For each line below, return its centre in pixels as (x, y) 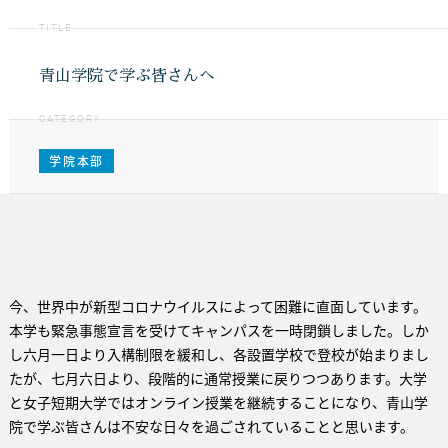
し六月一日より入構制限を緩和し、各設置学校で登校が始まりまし (218, 354)
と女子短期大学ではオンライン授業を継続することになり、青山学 (218, 402)
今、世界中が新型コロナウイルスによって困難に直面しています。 (217, 306)
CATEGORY (69, 118)
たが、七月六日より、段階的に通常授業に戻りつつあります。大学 (217, 378)
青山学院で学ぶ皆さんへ (126, 76)
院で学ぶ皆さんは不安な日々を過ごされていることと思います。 (211, 426)
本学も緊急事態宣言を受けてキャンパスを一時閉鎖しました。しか (218, 330)
